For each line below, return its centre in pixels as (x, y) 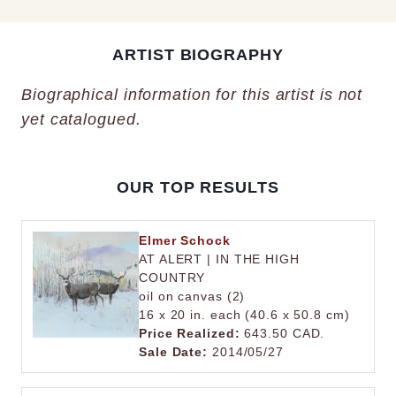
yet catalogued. (81, 119)
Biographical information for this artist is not (192, 94)
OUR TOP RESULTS (198, 187)
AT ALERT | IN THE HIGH (219, 259)
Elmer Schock (185, 240)
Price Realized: (190, 333)
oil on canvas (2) (192, 296)
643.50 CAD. (282, 333)
